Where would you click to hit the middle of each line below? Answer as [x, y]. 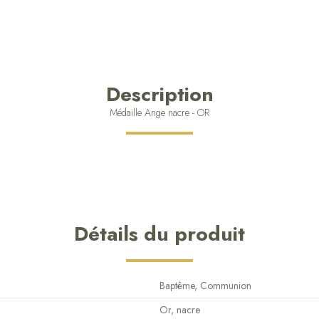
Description [159, 94]
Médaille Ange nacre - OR [159, 112]
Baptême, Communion [205, 286]
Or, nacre [180, 310]
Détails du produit [159, 234]
